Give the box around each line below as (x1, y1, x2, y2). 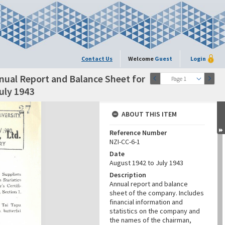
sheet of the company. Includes (109, 188, 204, 197)
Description (109, 170, 146, 179)
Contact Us (81, 55, 113, 62)
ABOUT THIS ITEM (122, 109, 177, 119)
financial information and (109, 197, 183, 206)
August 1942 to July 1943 (109, 158, 183, 167)
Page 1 (171, 75, 186, 82)
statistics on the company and (109, 206, 200, 215)
